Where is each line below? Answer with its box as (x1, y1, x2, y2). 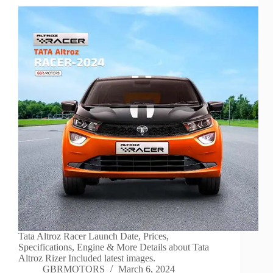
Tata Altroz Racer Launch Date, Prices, (18, 231, 169, 242)
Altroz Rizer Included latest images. (18, 253, 155, 264)
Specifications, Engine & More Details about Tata (18, 242, 209, 253)
